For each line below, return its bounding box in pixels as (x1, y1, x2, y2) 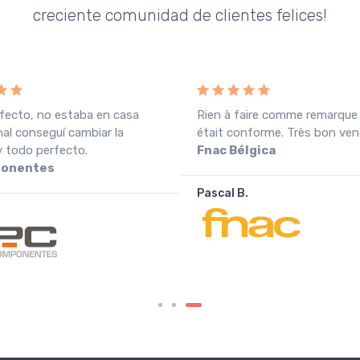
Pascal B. (197, 186, 248, 201)
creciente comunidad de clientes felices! (33, 6, 327, 26)
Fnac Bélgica (197, 143, 276, 158)
